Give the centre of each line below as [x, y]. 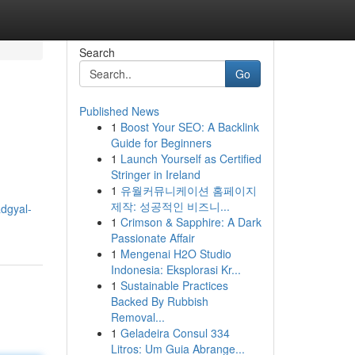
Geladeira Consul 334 [175, 333]
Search [97, 52]
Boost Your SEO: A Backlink [189, 127]
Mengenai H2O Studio [176, 254]
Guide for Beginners [161, 143]
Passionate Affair [153, 238]
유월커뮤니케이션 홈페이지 [188, 190]
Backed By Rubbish [159, 301]
